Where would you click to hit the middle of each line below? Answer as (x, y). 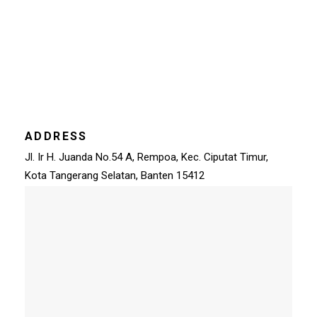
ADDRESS (56, 136)
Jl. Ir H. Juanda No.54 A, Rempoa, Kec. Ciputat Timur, (146, 157)
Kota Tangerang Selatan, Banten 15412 (115, 175)
